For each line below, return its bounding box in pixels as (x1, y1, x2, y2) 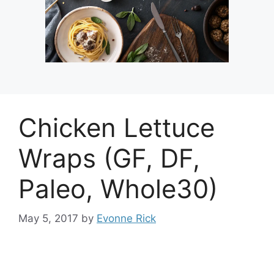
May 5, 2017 (18, 212, 78, 224)
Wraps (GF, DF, (18, 142, 200, 174)
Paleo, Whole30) (18, 172, 218, 204)
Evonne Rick (97, 212, 156, 224)
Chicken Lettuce (18, 111, 215, 143)
